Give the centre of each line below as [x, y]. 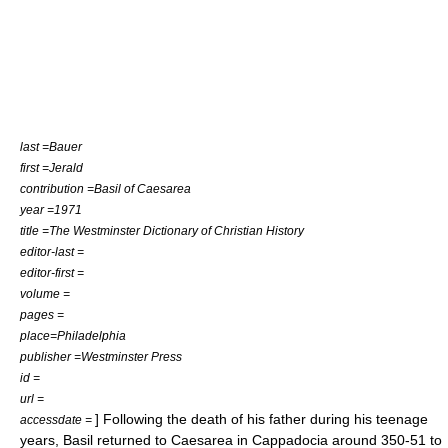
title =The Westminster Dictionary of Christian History [162, 230]
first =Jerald [51, 167]
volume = [45, 293]
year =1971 [51, 209]
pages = [42, 314]
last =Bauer [51, 146]
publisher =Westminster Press [101, 356]
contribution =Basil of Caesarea [105, 188]
